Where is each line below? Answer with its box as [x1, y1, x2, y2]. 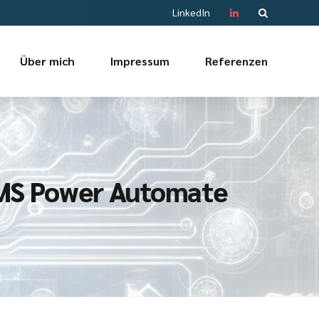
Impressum [110, 53, 169, 68]
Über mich [20, 53, 75, 68]
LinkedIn [172, 6, 210, 19]
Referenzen [205, 53, 268, 68]
